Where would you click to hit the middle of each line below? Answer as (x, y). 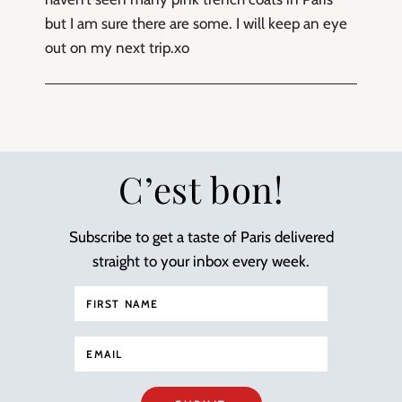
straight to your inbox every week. (201, 261)
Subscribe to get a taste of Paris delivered (201, 236)
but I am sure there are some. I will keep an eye (196, 23)
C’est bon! (201, 188)
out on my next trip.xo (117, 47)
